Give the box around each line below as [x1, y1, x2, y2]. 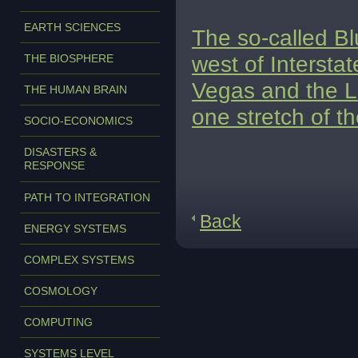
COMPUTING [24, 316, 93, 328]
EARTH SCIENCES [24, 21, 121, 34]
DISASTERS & [24, 145, 97, 158]
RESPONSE [24, 159, 85, 173]
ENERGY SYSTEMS [24, 222, 126, 235]
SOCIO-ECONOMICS [24, 114, 133, 127]
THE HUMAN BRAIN [24, 83, 127, 96]
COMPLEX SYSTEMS [24, 253, 134, 266]
